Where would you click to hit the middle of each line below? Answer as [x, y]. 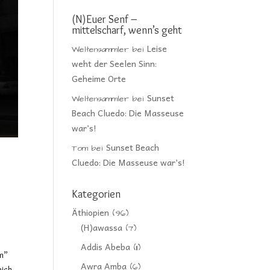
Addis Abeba [106, 246]
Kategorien [96, 194]
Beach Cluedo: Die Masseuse [128, 113]
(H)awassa [102, 227]
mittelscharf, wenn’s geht [127, 30]
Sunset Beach [133, 147]
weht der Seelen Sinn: [115, 63]
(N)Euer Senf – [105, 19]
